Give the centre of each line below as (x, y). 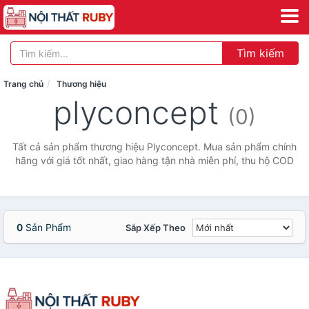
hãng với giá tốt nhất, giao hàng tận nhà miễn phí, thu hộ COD (154, 160)
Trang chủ (23, 84)
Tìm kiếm (260, 53)
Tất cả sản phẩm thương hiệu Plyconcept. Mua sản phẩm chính (154, 147)
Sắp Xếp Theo (156, 228)
